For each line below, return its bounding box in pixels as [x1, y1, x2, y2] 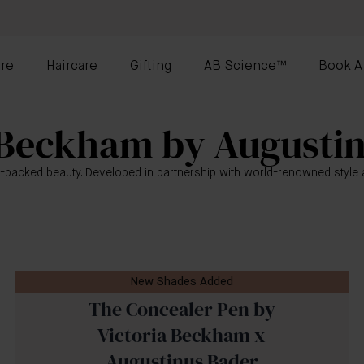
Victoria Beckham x [97, 322, 266, 349]
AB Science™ [204, 60, 286, 73]
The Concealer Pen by [88, 296, 275, 323]
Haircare [46, 60, 97, 73]
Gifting [130, 60, 171, 73]
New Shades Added [130, 276, 234, 288]
